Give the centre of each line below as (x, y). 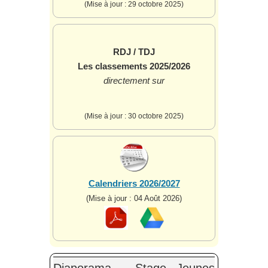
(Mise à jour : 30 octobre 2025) (134, 116)
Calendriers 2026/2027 (134, 183)
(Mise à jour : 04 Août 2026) (134, 198)
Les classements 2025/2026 (134, 66)
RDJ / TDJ (134, 51)
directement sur (134, 80)
